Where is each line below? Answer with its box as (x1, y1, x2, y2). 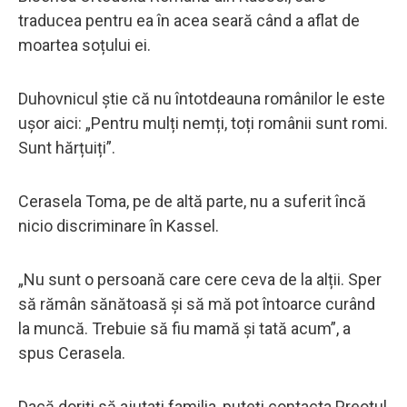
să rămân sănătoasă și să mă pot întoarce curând (18, 293, 375, 313)
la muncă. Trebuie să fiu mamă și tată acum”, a (18, 318, 351, 338)
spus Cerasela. (18, 342, 125, 362)
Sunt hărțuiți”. (18, 137, 115, 157)
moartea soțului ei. (18, 35, 154, 55)
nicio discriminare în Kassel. (18, 215, 219, 235)
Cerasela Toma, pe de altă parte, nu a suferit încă (18, 191, 366, 211)
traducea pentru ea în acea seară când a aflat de (18, 10, 360, 30)
